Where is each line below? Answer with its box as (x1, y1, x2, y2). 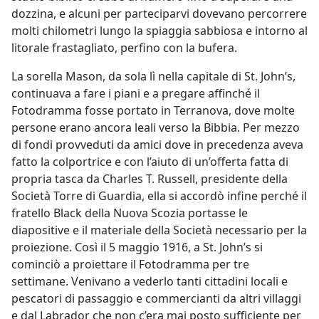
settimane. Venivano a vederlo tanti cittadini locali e (11, 273, 288, 289)
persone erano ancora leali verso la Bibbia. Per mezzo (11, 120, 300, 135)
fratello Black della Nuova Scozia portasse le (11, 205, 248, 221)
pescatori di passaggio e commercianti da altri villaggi (11, 291, 301, 306)
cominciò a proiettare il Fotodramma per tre (11, 256, 249, 272)
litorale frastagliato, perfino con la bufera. (11, 40, 237, 56)
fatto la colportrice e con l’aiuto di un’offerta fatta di (11, 154, 288, 169)
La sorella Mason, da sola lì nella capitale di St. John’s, (11, 68, 296, 84)
